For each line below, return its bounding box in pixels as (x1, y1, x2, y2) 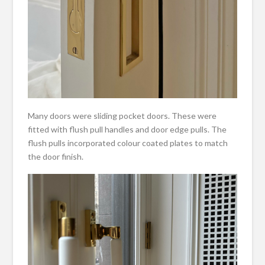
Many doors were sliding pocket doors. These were (28, 111, 217, 121)
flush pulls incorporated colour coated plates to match (28, 138, 228, 148)
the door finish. (28, 151, 84, 161)
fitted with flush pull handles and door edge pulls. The (28, 124, 227, 134)
